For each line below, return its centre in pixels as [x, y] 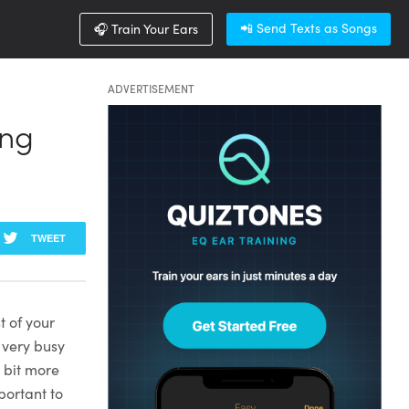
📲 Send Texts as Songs [309, 27]
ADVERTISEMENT [151, 88]
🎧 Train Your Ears [146, 28]
